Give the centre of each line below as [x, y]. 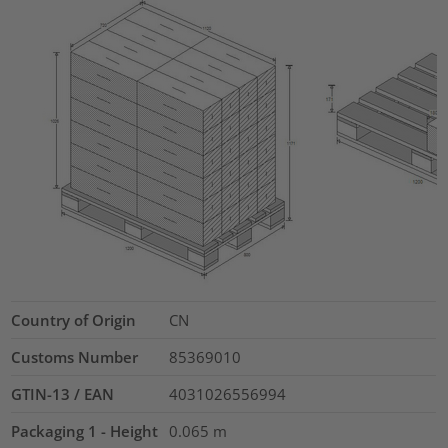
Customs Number [75, 357]
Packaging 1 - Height [85, 431]
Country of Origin [74, 320]
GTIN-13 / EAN [63, 394]
